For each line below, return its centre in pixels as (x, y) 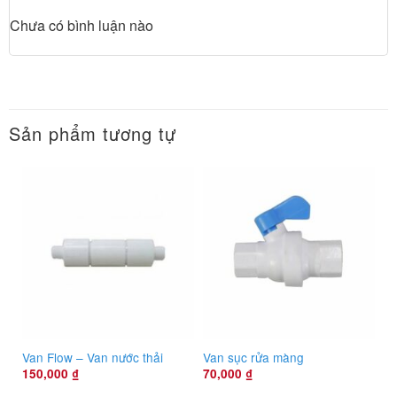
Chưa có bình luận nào (82, 26)
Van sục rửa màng (253, 357)
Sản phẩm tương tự (93, 133)
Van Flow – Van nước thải (93, 357)
